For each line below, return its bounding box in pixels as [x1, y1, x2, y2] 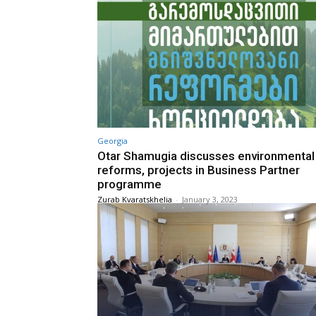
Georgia [97, 135, 128, 146]
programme [97, 176, 162, 191]
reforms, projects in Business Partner [97, 162, 300, 177]
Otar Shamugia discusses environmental [97, 148, 315, 163]
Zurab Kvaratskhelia [97, 193, 172, 205]
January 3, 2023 [182, 193, 238, 205]
